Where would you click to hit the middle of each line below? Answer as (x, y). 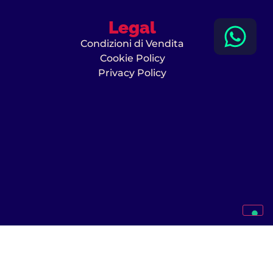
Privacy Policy (133, 73)
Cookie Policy (132, 58)
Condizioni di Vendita (133, 43)
